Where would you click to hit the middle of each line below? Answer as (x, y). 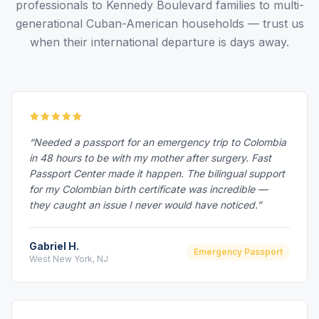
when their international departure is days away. (159, 42)
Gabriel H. (54, 246)
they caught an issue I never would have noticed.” (145, 205)
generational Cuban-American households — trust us (159, 23)
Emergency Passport (238, 252)
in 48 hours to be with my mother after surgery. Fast (150, 158)
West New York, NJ (69, 259)
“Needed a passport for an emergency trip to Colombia (158, 142)
